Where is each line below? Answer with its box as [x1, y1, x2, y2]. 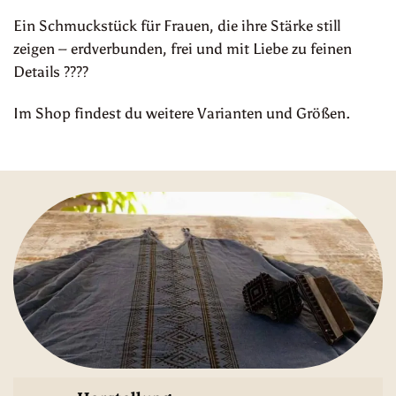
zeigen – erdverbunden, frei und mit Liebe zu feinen [13, 39, 352, 57]
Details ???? [13, 62, 88, 80]
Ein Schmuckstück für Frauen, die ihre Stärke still [13, 16, 340, 34]
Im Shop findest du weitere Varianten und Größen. [13, 104, 350, 123]
